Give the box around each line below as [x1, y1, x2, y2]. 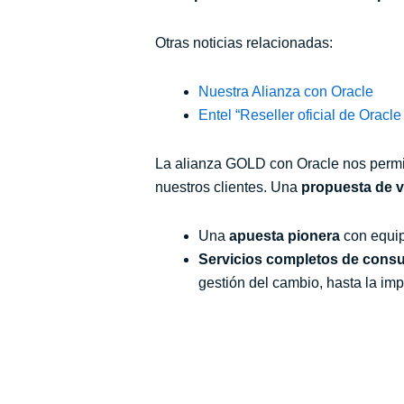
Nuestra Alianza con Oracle [198, 84, 373, 99]
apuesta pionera [229, 228, 340, 243]
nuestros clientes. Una [155, 179, 301, 195]
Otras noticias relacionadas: [155, 35, 333, 50]
